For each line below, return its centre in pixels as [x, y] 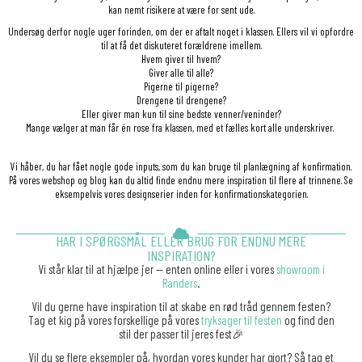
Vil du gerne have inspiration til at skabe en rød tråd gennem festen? [181, 307]
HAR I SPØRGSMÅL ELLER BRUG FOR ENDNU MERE [181, 241]
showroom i [300, 269]
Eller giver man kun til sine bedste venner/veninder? [181, 114]
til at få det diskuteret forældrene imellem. [181, 46]
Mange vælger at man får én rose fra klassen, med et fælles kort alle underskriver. [181, 128]
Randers [180, 283]
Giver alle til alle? [181, 73]
